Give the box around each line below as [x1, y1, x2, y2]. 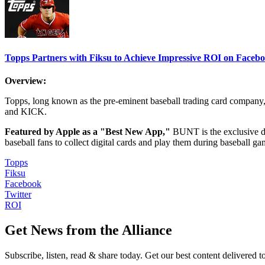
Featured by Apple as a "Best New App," [5, 127, 170, 137]
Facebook [5, 179, 41, 189]
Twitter [5, 189, 31, 200]
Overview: [5, 76, 46, 86]
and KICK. [5, 106, 47, 117]
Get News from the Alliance [5, 222, 172, 238]
